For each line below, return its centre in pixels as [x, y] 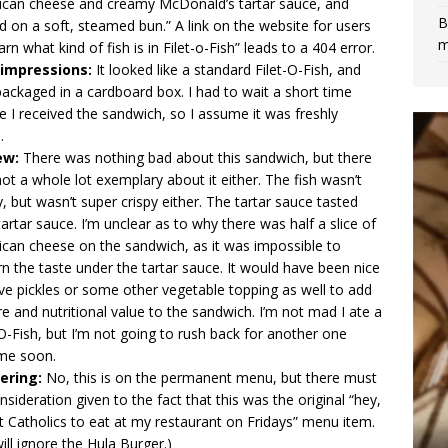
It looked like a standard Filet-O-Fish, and [228, 69]
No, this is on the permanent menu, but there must [209, 377]
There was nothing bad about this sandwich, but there [197, 157]
